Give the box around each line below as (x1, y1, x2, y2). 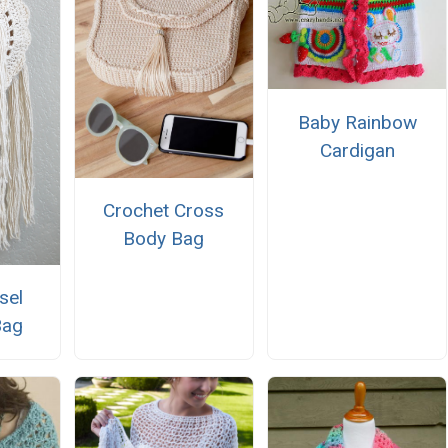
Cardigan (319, 138, 395, 162)
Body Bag (123, 227, 205, 251)
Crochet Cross (103, 199, 225, 223)
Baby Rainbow (297, 110, 417, 134)
